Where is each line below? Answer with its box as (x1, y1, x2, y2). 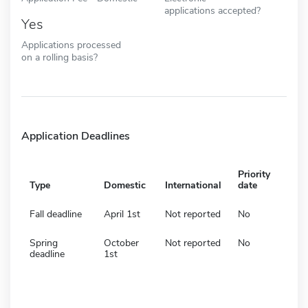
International (165, 178, 221, 192)
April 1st (104, 207, 140, 221)
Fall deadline (30, 207, 82, 221)
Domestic (104, 178, 146, 192)
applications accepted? (164, 3, 261, 17)
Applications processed (21, 37, 121, 52)
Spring (30, 236, 58, 250)
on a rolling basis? (21, 49, 98, 64)
